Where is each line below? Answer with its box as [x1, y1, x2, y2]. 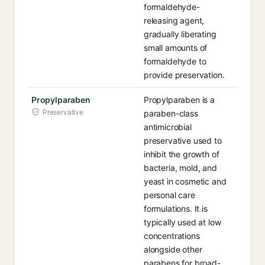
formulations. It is [144, 203, 208, 214]
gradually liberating [144, 29, 216, 39]
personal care [144, 190, 195, 200]
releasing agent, [144, 15, 205, 25]
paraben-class [144, 108, 198, 118]
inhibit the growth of [144, 149, 219, 159]
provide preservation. [144, 70, 225, 80]
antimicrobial [144, 122, 192, 132]
